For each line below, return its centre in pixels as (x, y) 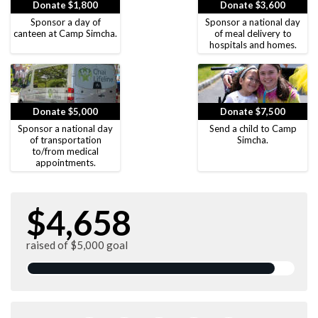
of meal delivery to (253, 33)
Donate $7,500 (253, 111)
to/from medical (65, 151)
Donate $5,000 (65, 111)
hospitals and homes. (253, 44)
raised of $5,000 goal (77, 245)
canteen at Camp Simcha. (65, 33)
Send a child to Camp (253, 128)
